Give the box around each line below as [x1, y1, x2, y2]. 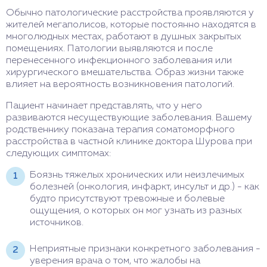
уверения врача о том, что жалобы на [30, 256, 200, 266]
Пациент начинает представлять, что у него [6, 101, 202, 111]
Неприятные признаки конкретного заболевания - [30, 244, 260, 254]
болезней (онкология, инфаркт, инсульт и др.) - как [30, 182, 259, 192]
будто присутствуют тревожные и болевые [30, 194, 225, 204]
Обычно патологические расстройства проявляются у [6, 8, 254, 18]
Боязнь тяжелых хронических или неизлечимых [30, 170, 244, 180]
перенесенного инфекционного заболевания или [6, 56, 232, 66]
